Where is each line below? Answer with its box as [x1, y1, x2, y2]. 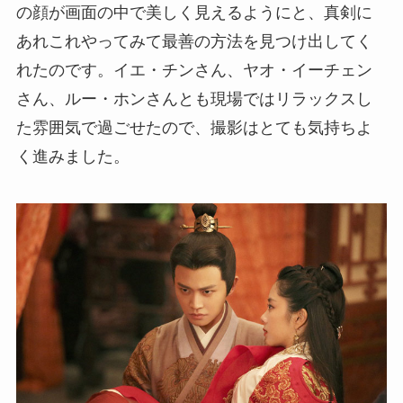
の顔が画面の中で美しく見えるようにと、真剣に [15, 3, 372, 22]
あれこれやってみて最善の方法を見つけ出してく [15, 31, 372, 50]
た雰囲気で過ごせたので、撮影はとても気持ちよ [15, 118, 372, 137]
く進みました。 [15, 147, 130, 166]
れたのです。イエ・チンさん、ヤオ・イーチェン [15, 60, 372, 79]
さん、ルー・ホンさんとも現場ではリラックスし [15, 89, 372, 108]
